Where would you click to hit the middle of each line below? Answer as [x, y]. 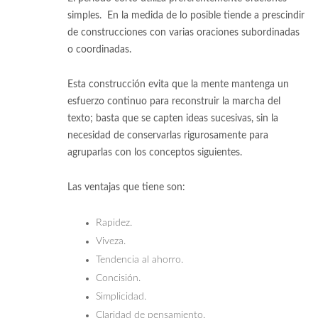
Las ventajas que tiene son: [126, 187]
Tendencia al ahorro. [139, 259]
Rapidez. [114, 223]
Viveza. [111, 241]
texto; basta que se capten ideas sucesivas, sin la [173, 118]
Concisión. [118, 278]
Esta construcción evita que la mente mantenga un [178, 84]
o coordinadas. [99, 49]
